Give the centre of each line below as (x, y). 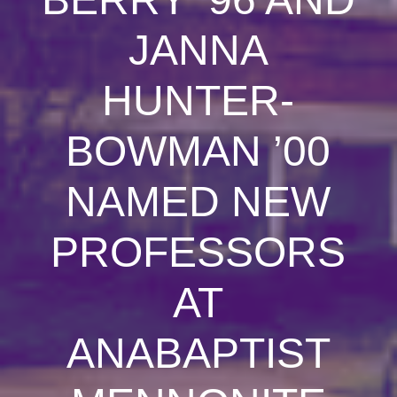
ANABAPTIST (198, 353)
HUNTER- (198, 101)
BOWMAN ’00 (198, 151)
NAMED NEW (198, 202)
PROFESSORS (198, 252)
